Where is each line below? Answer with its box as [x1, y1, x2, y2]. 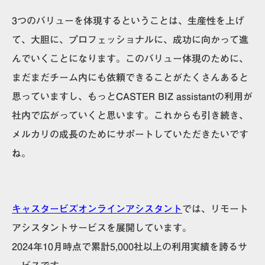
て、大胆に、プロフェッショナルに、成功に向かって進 [12, 34, 248, 44]
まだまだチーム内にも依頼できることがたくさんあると [12, 72, 248, 82]
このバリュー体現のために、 [125, 53, 248, 63]
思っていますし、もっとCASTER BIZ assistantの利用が [12, 91, 253, 101]
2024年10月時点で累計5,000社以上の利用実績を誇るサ [12, 241, 247, 251]
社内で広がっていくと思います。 [12, 110, 154, 120]
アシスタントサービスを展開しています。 [12, 222, 192, 232]
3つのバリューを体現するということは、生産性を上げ [12, 15, 244, 25]
